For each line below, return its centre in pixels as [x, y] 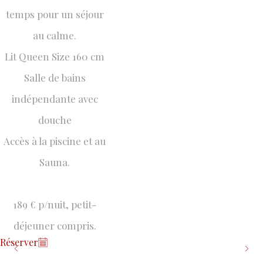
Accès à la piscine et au [55, 141]
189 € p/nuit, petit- [55, 204]
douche [55, 120]
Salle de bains [55, 77]
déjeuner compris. [55, 225]
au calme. [55, 35]
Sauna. [55, 162]
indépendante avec [55, 99]
